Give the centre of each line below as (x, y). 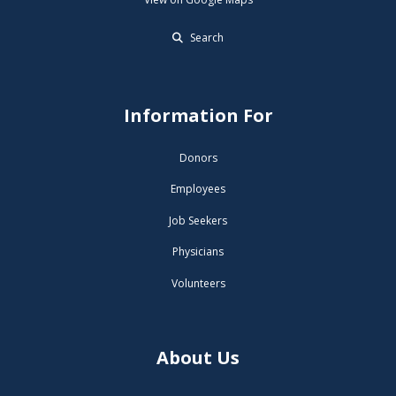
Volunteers (198, 283)
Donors (198, 158)
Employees (198, 189)
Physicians (198, 252)
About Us (198, 357)
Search (206, 37)
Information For (198, 115)
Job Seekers (198, 220)
